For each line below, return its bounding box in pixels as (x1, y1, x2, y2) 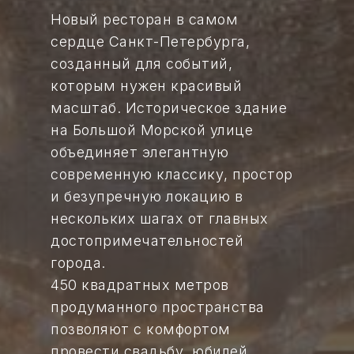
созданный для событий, (51, 55, 232, 72)
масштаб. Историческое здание (51, 100, 287, 116)
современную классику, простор (51, 166, 293, 183)
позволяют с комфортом (51, 321, 231, 337)
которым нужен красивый (51, 77, 242, 94)
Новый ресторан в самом (51, 11, 238, 28)
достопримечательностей (51, 232, 243, 249)
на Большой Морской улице (51, 122, 253, 138)
